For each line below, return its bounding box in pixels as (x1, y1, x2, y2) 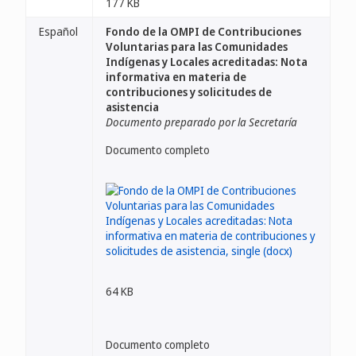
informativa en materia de (106, 69, 246, 84)
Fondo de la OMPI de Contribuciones (106, 24, 301, 39)
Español (39, 24, 78, 39)
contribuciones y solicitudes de (106, 84, 272, 99)
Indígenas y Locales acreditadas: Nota (106, 54, 308, 69)
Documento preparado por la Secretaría (106, 114, 297, 130)
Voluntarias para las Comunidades (106, 39, 288, 54)
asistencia (106, 99, 159, 114)
